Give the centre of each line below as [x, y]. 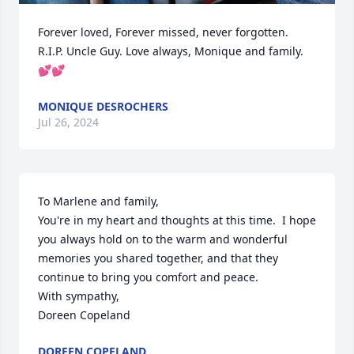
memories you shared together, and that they [158, 258]
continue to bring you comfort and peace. [148, 277]
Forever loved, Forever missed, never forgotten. [163, 32]
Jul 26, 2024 [68, 122]
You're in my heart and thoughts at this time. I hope [177, 220]
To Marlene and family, [98, 201]
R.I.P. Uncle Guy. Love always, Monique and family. [171, 51]
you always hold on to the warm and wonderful [163, 239]
